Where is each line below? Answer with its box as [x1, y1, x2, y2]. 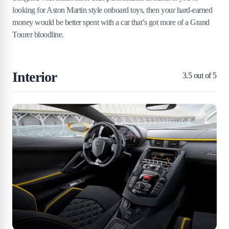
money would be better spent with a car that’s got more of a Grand [12, 18, 210, 27]
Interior [12, 69, 57, 85]
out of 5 [192, 71, 217, 80]
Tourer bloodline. [12, 30, 64, 39]
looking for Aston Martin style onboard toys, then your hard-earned [12, 6, 213, 15]
